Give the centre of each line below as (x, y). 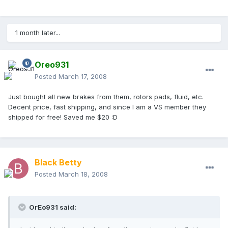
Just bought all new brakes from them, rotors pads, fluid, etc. (106, 97)
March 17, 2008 (83, 77)
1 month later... (38, 33)
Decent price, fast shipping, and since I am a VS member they (107, 107)
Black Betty (58, 163)
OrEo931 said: (52, 207)
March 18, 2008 (83, 174)
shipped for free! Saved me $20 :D (63, 117)
